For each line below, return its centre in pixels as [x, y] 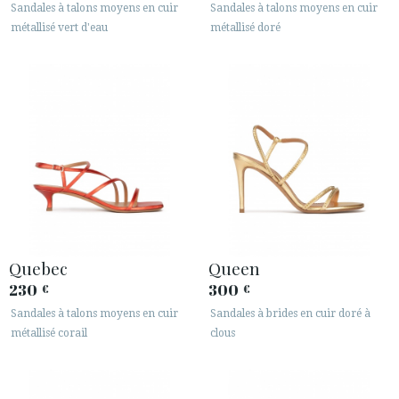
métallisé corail [49, 334]
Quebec [38, 269]
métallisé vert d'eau [59, 28]
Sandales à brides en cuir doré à [290, 314]
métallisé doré [245, 28]
